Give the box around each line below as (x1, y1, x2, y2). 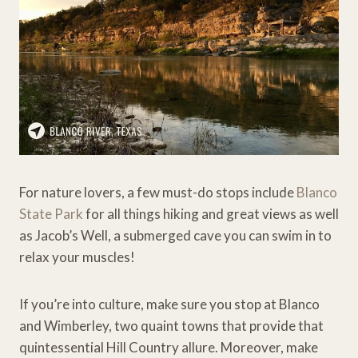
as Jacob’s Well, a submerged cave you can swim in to (19, 226, 332, 244)
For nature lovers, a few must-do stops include (19, 183, 296, 201)
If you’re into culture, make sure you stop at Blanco (19, 295, 320, 312)
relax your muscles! (19, 248, 135, 265)
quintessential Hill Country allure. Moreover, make (19, 338, 318, 356)
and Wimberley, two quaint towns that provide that (19, 316, 324, 334)
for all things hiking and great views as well (86, 205, 339, 222)
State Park (19, 205, 86, 222)
